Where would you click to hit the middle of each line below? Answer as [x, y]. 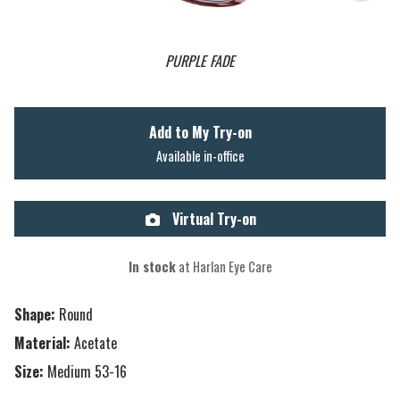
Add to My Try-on [200, 133]
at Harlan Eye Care [224, 267]
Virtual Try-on [212, 219]
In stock [152, 267]
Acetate [96, 343]
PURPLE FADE [200, 61]
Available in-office [200, 156]
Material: [42, 343]
